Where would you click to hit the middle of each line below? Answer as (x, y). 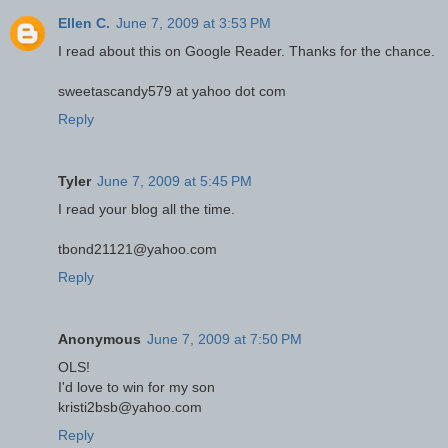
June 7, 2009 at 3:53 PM (193, 23)
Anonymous (99, 339)
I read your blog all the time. (146, 209)
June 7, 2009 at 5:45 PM (174, 181)
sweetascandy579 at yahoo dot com (172, 91)
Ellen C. (84, 23)
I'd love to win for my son (136, 387)
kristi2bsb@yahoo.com (130, 407)
